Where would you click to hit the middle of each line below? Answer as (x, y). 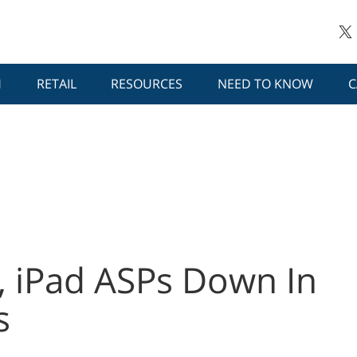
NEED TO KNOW (266, 84)
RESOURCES (147, 84)
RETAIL (56, 84)
